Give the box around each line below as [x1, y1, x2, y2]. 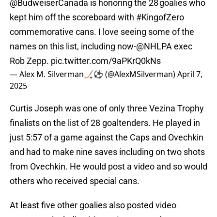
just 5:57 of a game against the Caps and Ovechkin [10, 132, 203, 143]
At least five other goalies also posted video [10, 200, 176, 211]
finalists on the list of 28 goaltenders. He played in [10, 118, 200, 128]
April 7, [177, 69, 202, 80]
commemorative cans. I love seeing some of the [10, 27, 194, 37]
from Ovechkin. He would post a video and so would [10, 161, 207, 172]
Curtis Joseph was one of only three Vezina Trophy [10, 103, 204, 114]
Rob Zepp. [10, 56, 51, 66]
